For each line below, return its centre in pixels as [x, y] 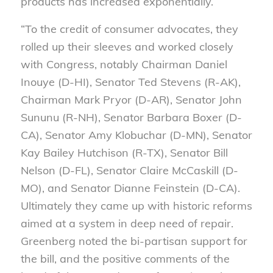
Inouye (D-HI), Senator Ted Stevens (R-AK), [130, 82]
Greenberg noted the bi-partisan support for [134, 241]
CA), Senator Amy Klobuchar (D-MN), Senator [136, 135]
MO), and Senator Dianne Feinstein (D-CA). [130, 188]
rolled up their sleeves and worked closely [127, 46]
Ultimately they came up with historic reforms [136, 205]
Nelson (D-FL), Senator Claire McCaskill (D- [129, 170]
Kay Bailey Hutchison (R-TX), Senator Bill [124, 152]
